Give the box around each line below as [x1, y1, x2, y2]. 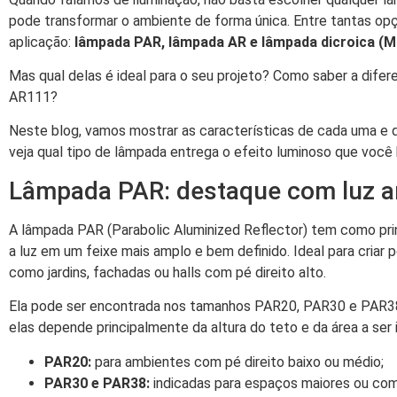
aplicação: [9, 33, 74, 51]
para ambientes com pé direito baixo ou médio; [95, 353, 384, 370]
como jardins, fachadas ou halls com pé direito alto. [9, 263, 326, 281]
